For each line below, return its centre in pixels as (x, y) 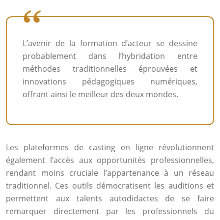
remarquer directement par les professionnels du (110, 211)
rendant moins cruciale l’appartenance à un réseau (110, 173)
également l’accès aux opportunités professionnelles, (110, 160)
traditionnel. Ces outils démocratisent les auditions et (110, 186)
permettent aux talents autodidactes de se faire (110, 198)
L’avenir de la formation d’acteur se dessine (110, 43)
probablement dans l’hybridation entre (110, 56)
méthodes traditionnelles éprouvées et (110, 69)
